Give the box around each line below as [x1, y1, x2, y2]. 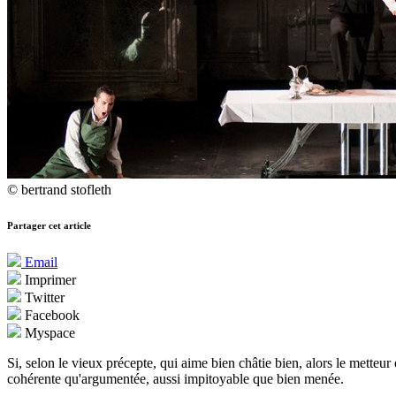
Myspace [21, 325, 75, 341]
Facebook [21, 308, 80, 324]
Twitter [21, 290, 65, 306]
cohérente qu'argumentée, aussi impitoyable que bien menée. [7, 371, 344, 387]
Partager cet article [7, 220, 91, 232]
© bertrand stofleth [7, 182, 111, 198]
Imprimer [21, 272, 76, 288]
